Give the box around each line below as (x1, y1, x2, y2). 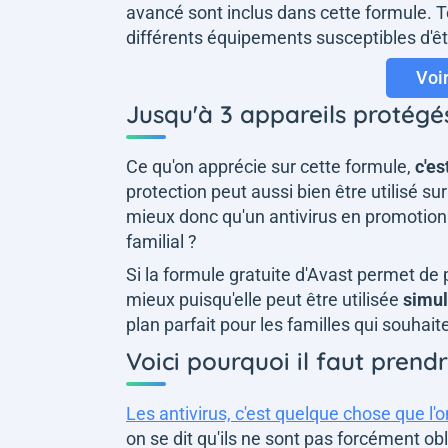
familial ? (126, 230, 197, 252)
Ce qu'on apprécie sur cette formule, (126, 155, 415, 177)
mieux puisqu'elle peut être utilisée (126, 288, 403, 310)
